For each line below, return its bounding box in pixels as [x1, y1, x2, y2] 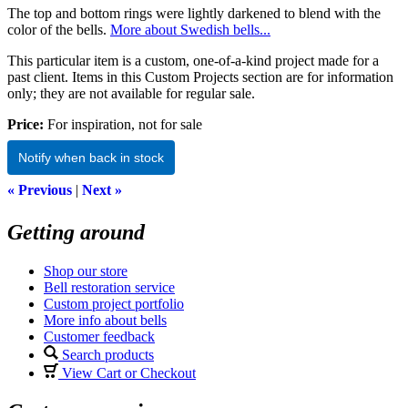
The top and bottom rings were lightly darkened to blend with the [7, 5, 381, 21]
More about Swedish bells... [110, 21, 270, 37]
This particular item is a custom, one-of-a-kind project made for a [7, 52, 379, 68]
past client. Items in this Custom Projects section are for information [7, 68, 393, 85]
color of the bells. [7, 21, 110, 37]
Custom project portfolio [44, 295, 184, 311]
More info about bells [44, 311, 167, 328]
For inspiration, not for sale [47, 116, 202, 132]
